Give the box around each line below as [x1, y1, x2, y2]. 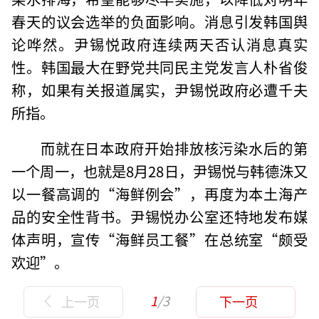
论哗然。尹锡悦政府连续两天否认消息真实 [11, 33, 308, 56]
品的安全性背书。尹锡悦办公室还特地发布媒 [11, 206, 308, 228]
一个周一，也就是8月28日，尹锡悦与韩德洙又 [11, 160, 308, 182]
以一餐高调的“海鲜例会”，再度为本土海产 [11, 183, 308, 205]
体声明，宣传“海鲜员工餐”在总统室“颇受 [11, 229, 308, 251]
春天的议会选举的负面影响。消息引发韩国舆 [11, 11, 308, 33]
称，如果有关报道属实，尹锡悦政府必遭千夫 [11, 79, 308, 101]
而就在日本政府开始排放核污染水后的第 [40, 137, 308, 159]
